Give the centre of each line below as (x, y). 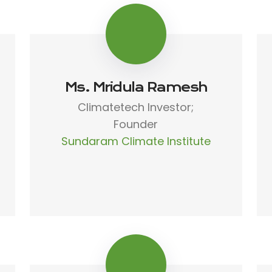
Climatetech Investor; (136, 107)
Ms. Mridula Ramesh (136, 87)
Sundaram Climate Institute (136, 141)
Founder (136, 124)
